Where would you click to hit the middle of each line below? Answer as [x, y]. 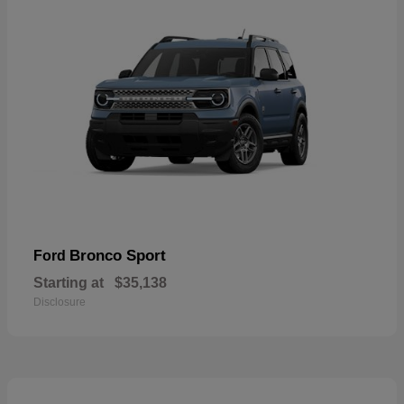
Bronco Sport [118, 255]
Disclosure [60, 302]
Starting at [69, 282]
